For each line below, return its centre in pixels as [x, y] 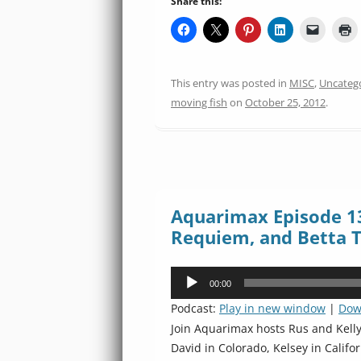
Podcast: [195, 308]
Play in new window [272, 308]
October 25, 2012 [285, 102]
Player [187, 295]
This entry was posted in [230, 83]
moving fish [199, 102]
